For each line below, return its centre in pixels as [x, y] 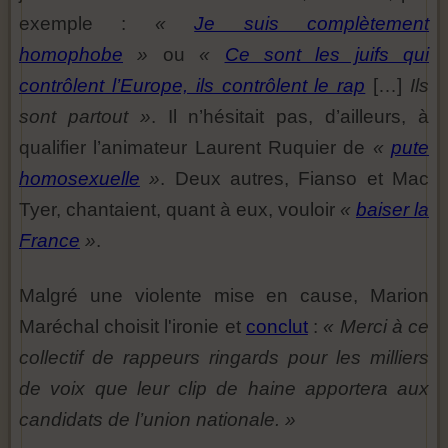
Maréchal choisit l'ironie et [132, 326]
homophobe [71, 54]
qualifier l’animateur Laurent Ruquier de [196, 147]
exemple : [87, 23]
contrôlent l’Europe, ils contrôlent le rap [192, 85]
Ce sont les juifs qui [326, 54]
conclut [276, 326]
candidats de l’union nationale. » [157, 419]
